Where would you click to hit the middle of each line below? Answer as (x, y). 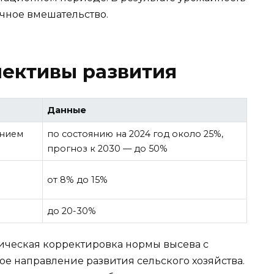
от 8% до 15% (78, 180)
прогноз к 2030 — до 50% (108, 148)
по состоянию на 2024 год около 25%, (135, 134)
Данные (67, 110)
